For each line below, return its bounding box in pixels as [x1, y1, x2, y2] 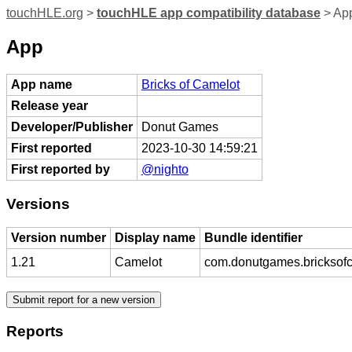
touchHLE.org [6, 6, 83, 20]
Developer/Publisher [10, 119, 133, 134]
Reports [6, 322, 64, 339]
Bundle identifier [203, 231, 302, 245]
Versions [6, 195, 70, 212]
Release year [10, 98, 88, 112]
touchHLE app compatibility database [97, 6, 321, 20]
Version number [10, 231, 106, 245]
